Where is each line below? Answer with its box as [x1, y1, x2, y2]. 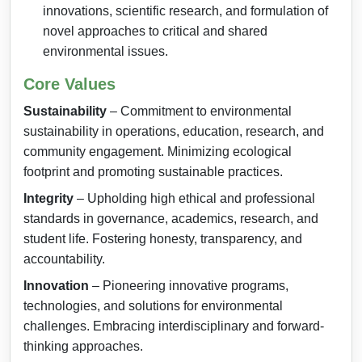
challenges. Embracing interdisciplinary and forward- [23, 319, 324, 333]
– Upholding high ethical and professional [74, 192, 315, 205]
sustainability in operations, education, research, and [23, 124, 324, 138]
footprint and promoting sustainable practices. [23, 165, 283, 179]
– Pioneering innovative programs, [89, 279, 288, 293]
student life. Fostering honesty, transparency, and [23, 232, 302, 246]
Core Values [23, 75, 116, 93]
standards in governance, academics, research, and [23, 212, 318, 225]
